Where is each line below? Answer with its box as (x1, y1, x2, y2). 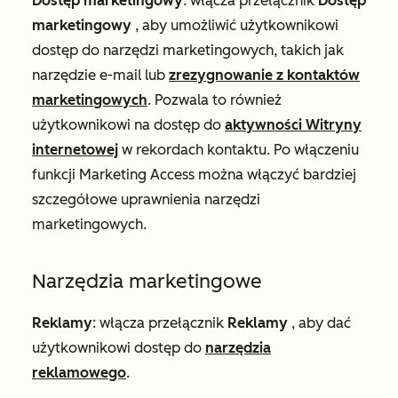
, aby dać (288, 314, 351, 332)
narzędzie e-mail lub (32, 67, 169, 84)
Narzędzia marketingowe (32, 269, 262, 294)
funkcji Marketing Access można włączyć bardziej (32, 166, 356, 184)
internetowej (32, 141, 118, 159)
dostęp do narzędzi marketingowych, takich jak (32, 42, 344, 60)
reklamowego (32, 364, 126, 382)
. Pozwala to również (147, 92, 282, 109)
